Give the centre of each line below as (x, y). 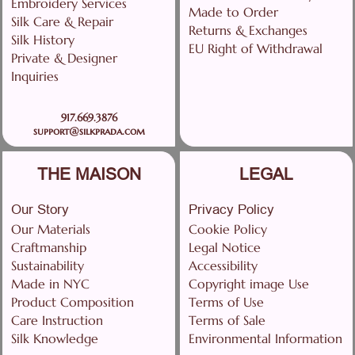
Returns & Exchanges (248, 31)
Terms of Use (226, 302)
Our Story (40, 210)
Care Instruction (57, 321)
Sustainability (48, 266)
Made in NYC (50, 284)
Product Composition (73, 302)
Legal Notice (225, 248)
